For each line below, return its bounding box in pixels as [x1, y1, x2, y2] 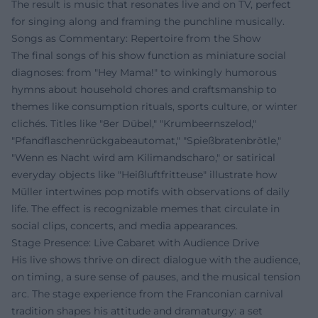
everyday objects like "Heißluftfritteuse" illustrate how [11, 168, 277, 181]
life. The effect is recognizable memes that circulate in [11, 202, 280, 215]
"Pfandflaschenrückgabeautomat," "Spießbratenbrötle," [11, 134, 281, 147]
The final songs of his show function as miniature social [11, 49, 286, 62]
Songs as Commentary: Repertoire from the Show [11, 32, 261, 45]
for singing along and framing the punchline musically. [11, 15, 285, 28]
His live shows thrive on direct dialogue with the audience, [11, 253, 300, 266]
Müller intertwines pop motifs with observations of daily [11, 185, 290, 198]
